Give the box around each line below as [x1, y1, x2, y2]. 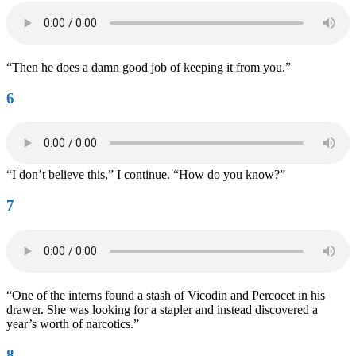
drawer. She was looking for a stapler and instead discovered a [6, 302, 318, 316]
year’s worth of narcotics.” [6, 316, 139, 331]
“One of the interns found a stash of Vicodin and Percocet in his [6, 288, 325, 302]
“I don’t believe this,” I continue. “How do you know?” [6, 168, 285, 182]
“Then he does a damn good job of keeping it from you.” [6, 60, 291, 75]
